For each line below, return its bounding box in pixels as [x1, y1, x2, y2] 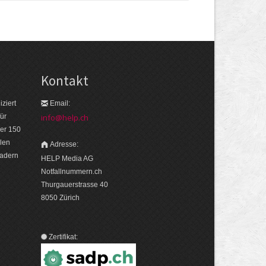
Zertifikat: [49, 233, 78, 242]
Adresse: [50, 140, 79, 149]
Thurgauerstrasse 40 [41, 180, 109, 189]
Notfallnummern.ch [41, 167, 103, 176]
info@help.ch [41, 112, 89, 123]
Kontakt [41, 72, 89, 90]
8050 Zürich [41, 194, 80, 202]
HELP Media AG [41, 154, 94, 163]
